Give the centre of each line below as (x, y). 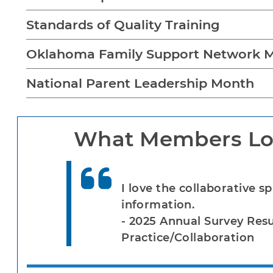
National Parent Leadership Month (140, 83)
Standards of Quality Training (123, 25)
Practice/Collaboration (188, 238)
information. (158, 205)
